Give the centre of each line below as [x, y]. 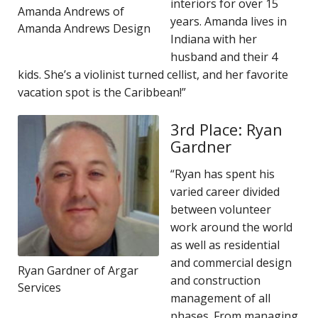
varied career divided [225, 191]
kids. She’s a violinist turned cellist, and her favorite [153, 74]
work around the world [231, 227]
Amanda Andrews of [71, 11]
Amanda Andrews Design [84, 28]
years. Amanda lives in [229, 21]
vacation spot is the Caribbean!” [102, 92]
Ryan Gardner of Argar [78, 270]
